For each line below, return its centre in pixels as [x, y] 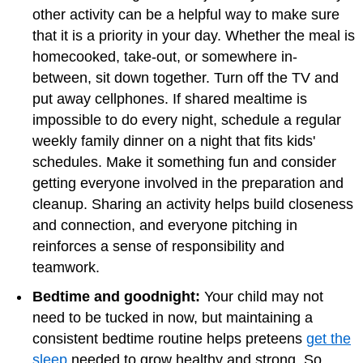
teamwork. [66, 267]
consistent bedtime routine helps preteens [169, 338]
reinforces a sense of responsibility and [158, 246]
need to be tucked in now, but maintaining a [173, 317]
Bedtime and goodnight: [116, 296]
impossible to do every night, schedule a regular [187, 120]
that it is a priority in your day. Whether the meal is [194, 35]
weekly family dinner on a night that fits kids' [174, 141]
